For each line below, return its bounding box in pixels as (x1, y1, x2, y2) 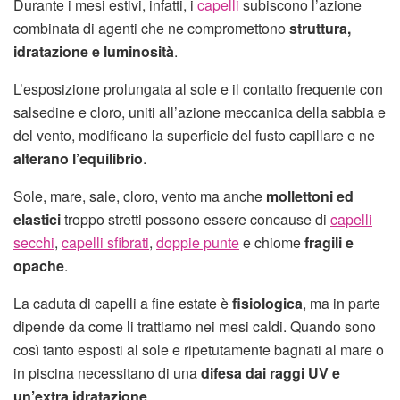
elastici (13, 208, 61, 229)
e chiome (239, 231, 304, 253)
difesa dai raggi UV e (201, 362, 340, 383)
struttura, (289, 17, 351, 38)
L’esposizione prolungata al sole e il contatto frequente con (13, 78, 383, 99)
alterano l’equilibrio (13, 147, 143, 169)
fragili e (304, 231, 354, 253)
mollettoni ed (266, 185, 354, 206)
